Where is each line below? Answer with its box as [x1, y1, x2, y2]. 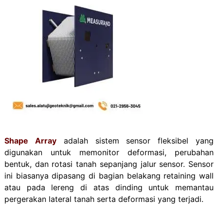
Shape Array [4, 136, 56, 146]
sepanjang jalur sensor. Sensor [96, 159, 214, 169]
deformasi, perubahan [127, 147, 214, 158]
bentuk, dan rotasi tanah [4, 159, 97, 169]
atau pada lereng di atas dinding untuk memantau [4, 182, 214, 193]
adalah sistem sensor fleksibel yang [56, 136, 214, 146]
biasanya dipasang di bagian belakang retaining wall [16, 171, 214, 181]
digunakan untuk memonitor [4, 147, 128, 158]
